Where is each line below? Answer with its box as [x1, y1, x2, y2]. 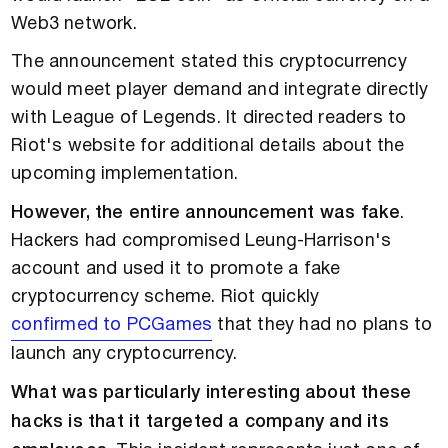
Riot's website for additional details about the [11, 138, 405, 156]
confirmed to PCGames [11, 317, 213, 335]
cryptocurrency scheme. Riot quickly [11, 289, 320, 307]
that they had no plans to [212, 317, 433, 335]
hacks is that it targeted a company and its [11, 414, 389, 431]
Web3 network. [11, 16, 137, 34]
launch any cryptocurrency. [11, 346, 238, 364]
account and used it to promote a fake [11, 261, 341, 279]
